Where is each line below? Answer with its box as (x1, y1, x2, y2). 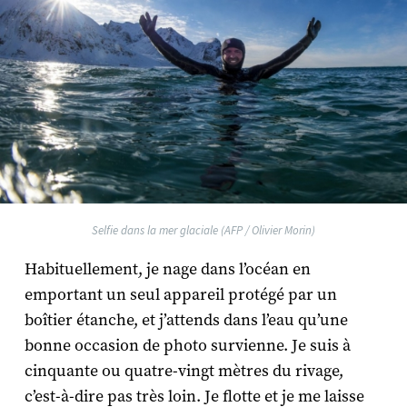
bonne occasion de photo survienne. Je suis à (24, 334, 351, 356)
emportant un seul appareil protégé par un (24, 283, 337, 305)
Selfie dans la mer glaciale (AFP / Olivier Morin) (92, 223, 315, 237)
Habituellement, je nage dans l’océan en (24, 258, 311, 280)
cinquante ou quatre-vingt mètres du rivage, (24, 360, 343, 382)
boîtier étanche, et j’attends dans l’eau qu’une (24, 309, 348, 331)
